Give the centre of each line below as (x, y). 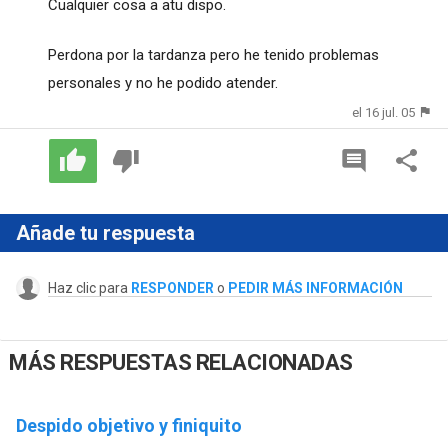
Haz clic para (89, 288)
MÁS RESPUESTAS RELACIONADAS (181, 363)
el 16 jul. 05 (384, 112)
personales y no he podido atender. (162, 82)
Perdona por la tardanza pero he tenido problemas (213, 54)
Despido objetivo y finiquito (128, 425)
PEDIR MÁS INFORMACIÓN (315, 288)
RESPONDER (172, 288)
